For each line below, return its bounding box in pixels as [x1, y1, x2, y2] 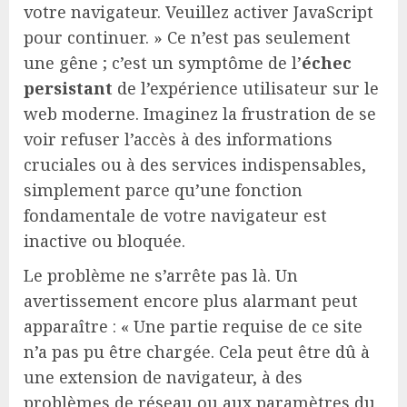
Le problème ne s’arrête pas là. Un [24, 264, 298, 287]
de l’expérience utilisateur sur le [113, 77, 379, 100]
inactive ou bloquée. [24, 230, 185, 253]
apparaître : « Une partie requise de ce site [24, 315, 362, 338]
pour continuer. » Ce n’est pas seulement [24, 26, 351, 49]
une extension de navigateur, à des [24, 366, 303, 389]
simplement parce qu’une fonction [24, 179, 303, 202]
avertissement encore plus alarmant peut [24, 290, 358, 313]
